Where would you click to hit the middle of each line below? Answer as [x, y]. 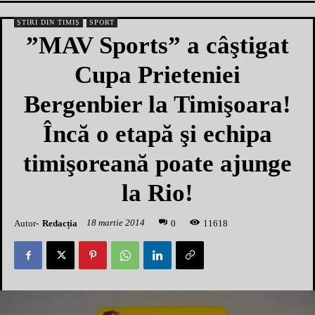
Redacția [60, 223]
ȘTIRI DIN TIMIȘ [49, 22]
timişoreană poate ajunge [157, 163]
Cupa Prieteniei [157, 75]
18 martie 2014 [116, 223]
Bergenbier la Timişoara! [157, 104]
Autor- [26, 223]
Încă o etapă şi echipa [157, 134]
